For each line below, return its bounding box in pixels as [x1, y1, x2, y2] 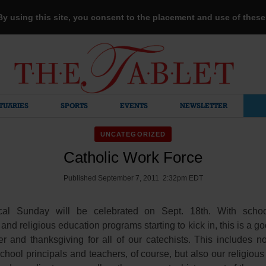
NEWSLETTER [180, 101, 227, 110]
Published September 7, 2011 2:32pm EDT [63, 174, 203, 182]
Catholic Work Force [64, 148, 202, 166]
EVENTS [120, 101, 148, 110]
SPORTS [61, 101, 88, 110]
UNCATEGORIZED [100, 131, 166, 138]
